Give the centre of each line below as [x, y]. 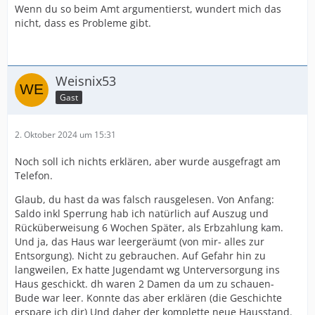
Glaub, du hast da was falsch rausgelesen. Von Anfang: [144, 199]
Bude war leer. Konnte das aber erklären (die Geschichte [148, 298]
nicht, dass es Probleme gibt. [83, 23]
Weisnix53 [86, 81]
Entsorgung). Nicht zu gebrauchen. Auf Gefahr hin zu [140, 256]
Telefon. [34, 175]
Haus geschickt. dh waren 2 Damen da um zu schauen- [144, 284]
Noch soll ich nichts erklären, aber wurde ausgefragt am [148, 161]
